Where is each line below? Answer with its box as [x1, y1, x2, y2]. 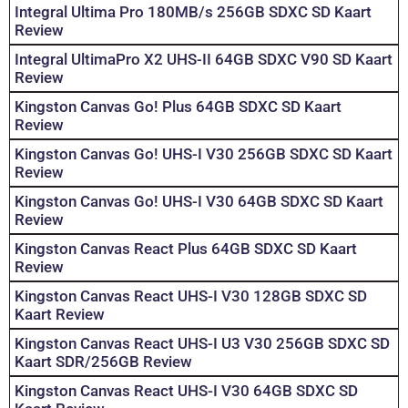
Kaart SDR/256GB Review [15, 352, 192, 372]
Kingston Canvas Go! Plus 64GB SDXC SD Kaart [15, 97, 342, 117]
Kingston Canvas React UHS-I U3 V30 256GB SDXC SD [15, 334, 390, 353]
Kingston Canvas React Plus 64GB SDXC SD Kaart [15, 240, 357, 259]
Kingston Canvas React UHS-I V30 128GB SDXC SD [15, 287, 367, 306]
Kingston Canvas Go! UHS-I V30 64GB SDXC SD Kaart [15, 192, 383, 211]
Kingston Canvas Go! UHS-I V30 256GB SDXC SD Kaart [15, 145, 393, 164]
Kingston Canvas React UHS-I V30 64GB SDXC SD [15, 382, 358, 401]
